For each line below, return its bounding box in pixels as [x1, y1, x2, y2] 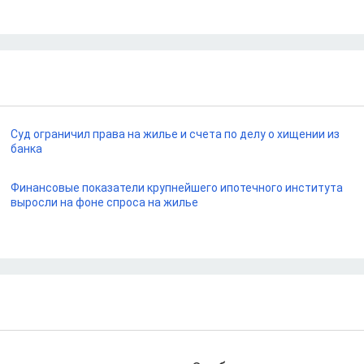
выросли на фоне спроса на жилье [11, 196, 199, 209]
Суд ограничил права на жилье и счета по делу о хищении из [11, 128, 340, 141]
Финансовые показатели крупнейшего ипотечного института [11, 181, 344, 194]
